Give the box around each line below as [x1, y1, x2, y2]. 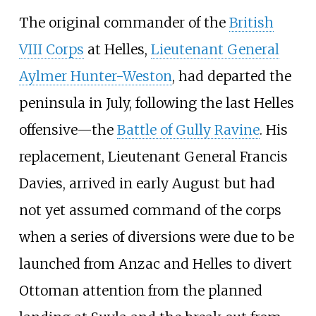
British [229, 13, 274, 31]
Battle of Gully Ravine [116, 121, 260, 138]
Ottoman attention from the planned [18, 281, 262, 299]
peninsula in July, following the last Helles [18, 94, 294, 111]
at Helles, [83, 40, 151, 58]
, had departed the [171, 67, 291, 85]
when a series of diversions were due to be [18, 228, 294, 245]
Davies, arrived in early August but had [18, 174, 275, 192]
